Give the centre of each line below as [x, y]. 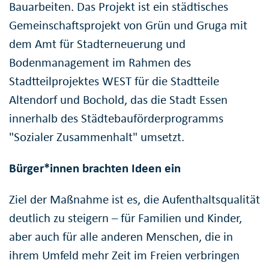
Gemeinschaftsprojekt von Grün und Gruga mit [128, 26]
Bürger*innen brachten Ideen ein [95, 168]
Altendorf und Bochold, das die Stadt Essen [118, 100]
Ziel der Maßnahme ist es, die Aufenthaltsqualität [134, 200]
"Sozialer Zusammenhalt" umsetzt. [97, 137]
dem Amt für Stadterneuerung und [97, 44]
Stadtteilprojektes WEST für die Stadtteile [114, 81]
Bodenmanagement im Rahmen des [100, 63]
